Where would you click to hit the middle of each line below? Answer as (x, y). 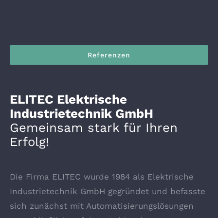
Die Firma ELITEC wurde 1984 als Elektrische (102, 177)
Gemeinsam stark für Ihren (94, 128)
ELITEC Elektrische (68, 100)
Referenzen (109, 55)
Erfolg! (29, 142)
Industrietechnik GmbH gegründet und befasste (108, 191)
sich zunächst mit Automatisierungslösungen (102, 206)
